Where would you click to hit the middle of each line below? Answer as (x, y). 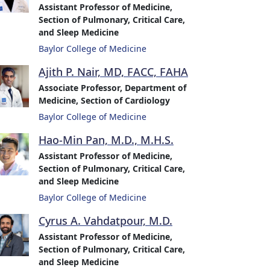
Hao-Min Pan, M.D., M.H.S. (106, 140)
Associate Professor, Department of (112, 88)
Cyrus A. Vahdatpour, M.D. (105, 221)
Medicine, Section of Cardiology (104, 100)
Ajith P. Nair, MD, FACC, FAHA (113, 72)
